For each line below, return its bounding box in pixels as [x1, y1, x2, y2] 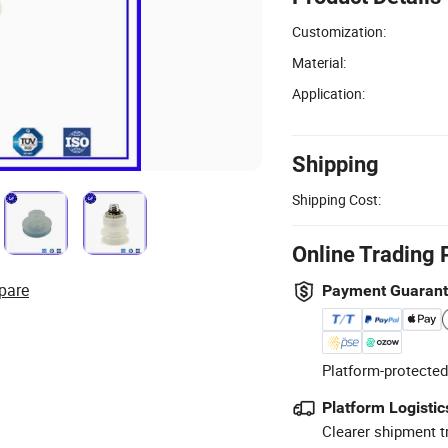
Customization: [292, 21, 386, 41]
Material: [292, 52, 346, 72]
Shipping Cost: [292, 189, 381, 209]
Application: [292, 83, 365, 103]
